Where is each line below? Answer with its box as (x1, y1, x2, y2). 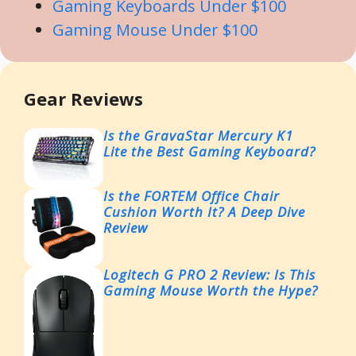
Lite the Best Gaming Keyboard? (103, 142, 315, 161)
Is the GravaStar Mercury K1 (103, 126, 293, 145)
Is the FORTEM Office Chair (103, 186, 280, 205)
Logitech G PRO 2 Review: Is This (103, 265, 315, 284)
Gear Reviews (24, 87, 143, 111)
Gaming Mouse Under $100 (52, 18, 257, 41)
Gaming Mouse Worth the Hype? (103, 281, 318, 300)
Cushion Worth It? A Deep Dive (103, 202, 305, 221)
